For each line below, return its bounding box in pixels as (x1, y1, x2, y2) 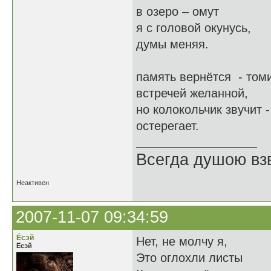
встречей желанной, (136, 87, 248, 100)
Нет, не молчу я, (136, 235, 227, 248)
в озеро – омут (136, 5, 219, 18)
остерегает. (136, 119, 199, 132)
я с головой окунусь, (136, 21, 251, 34)
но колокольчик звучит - (136, 103, 270, 116)
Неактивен (16, 179, 49, 186)
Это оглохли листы (136, 251, 243, 264)
